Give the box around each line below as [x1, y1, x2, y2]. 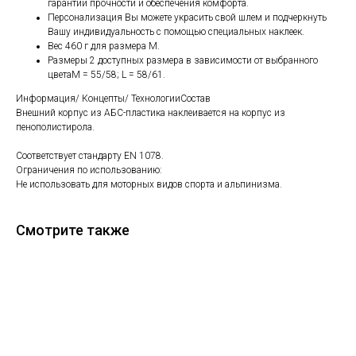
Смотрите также [16, 221, 130, 238]
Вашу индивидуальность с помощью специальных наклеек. [48, 25, 304, 37]
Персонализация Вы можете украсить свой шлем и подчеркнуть [48, 11, 327, 23]
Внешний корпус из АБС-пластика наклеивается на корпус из [16, 106, 285, 118]
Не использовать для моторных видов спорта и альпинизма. [16, 178, 282, 190]
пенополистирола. [16, 121, 95, 133]
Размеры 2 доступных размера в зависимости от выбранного [48, 54, 318, 66]
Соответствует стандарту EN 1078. [16, 149, 164, 161]
